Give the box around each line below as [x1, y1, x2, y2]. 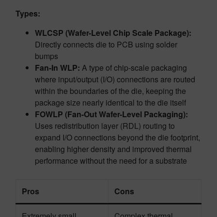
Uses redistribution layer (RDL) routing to [35, 120, 175, 131]
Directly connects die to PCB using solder [35, 39, 177, 50]
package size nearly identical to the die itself [35, 97, 186, 108]
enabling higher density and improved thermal [35, 143, 192, 155]
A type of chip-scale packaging [80, 62, 187, 73]
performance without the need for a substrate [35, 155, 187, 166]
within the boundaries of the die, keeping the [35, 85, 186, 96]
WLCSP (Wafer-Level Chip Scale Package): [35, 27, 191, 38]
